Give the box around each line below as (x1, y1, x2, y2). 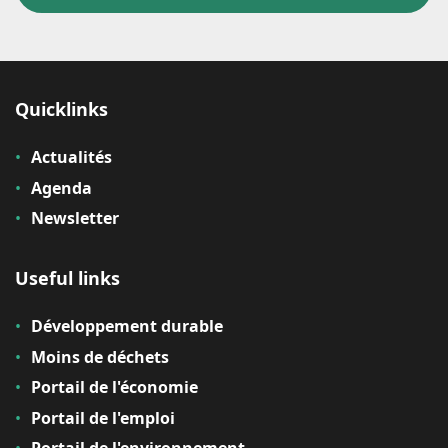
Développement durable (31, 315, 223, 338)
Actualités (31, 146, 112, 169)
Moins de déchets (31, 345, 169, 368)
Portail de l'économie (31, 376, 198, 399)
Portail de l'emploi (31, 406, 175, 429)
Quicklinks (15, 96, 108, 121)
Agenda (31, 176, 92, 199)
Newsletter (31, 207, 119, 230)
